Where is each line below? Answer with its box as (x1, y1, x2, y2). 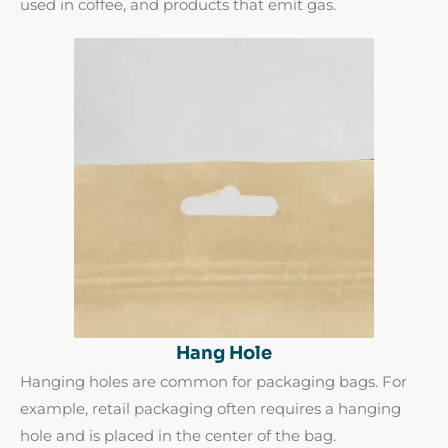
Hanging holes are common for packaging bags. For (20, 371, 407, 391)
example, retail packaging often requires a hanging (20, 398, 401, 418)
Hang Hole (176, 341, 272, 364)
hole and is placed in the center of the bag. (20, 425, 336, 445)
